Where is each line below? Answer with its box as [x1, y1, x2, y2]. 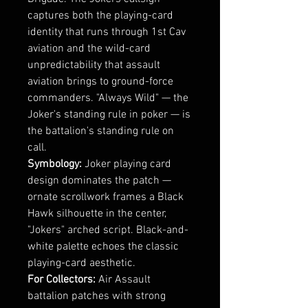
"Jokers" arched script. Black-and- [27, 223, 188, 238]
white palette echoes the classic [27, 240, 179, 254]
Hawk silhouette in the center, [27, 207, 166, 221]
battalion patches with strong [27, 289, 166, 304]
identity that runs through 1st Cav [27, 25, 186, 40]
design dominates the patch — [27, 174, 171, 188]
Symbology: [27, 157, 82, 172]
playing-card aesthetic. [27, 256, 135, 271]
